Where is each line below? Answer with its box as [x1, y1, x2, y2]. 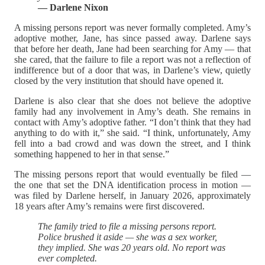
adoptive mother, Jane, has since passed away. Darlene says [14, 33, 251, 44]
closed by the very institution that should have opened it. [14, 76, 224, 86]
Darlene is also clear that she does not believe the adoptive [14, 96, 251, 106]
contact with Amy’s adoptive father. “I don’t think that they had [14, 117, 251, 128]
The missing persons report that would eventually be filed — [14, 169, 251, 180]
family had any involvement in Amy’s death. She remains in [14, 106, 251, 117]
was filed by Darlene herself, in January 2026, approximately [14, 190, 251, 201]
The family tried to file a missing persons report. [38, 221, 216, 232]
